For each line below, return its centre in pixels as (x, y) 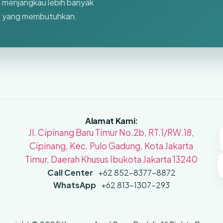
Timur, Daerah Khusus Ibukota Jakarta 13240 (111, 160)
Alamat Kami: (111, 121)
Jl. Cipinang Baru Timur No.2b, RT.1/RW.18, (111, 133)
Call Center (70, 173)
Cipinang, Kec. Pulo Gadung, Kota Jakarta (111, 146)
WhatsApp (74, 185)
